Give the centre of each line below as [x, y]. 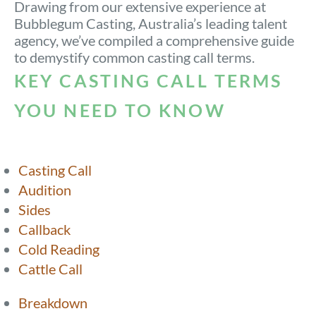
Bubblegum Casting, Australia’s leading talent [151, 23]
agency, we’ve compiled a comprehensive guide [154, 40]
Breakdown [53, 302]
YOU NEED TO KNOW [120, 110]
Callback [44, 229]
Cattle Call [50, 268]
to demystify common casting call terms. [134, 57]
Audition [45, 189]
